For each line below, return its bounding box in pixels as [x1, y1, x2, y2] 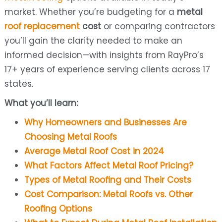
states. [4, 78, 33, 90]
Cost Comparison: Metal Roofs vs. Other [24, 188, 193, 201]
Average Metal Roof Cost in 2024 [24, 145, 164, 158]
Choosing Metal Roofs [24, 131, 117, 143]
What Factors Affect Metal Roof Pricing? [24, 160, 193, 172]
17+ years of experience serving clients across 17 [4, 63, 210, 76]
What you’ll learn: [4, 97, 78, 110]
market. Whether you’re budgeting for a [4, 6, 177, 18]
